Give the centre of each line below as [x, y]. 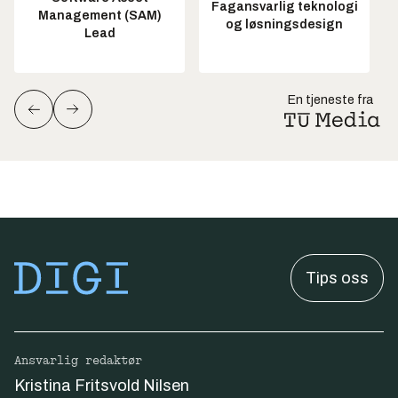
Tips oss [337, 278]
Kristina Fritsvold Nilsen [102, 385]
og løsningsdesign [284, 25]
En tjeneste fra [330, 99]
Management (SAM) [99, 16]
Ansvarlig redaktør [78, 360]
